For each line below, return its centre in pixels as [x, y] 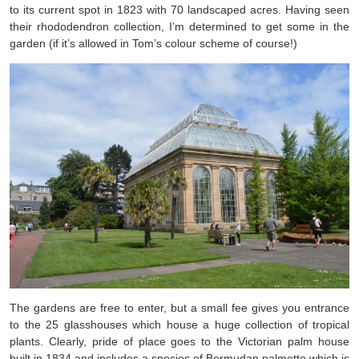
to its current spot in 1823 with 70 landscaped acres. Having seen [179, 9]
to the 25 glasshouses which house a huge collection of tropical [179, 325]
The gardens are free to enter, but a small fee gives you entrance [179, 308]
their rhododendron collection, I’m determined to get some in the [179, 26]
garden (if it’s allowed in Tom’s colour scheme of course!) [153, 43]
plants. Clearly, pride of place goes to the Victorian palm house [179, 342]
